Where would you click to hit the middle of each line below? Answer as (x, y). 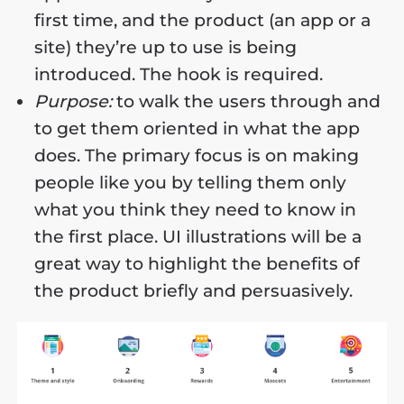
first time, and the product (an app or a (203, 21)
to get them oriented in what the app (197, 129)
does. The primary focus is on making (197, 156)
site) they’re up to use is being (166, 48)
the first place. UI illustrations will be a (198, 237)
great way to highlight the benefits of (197, 264)
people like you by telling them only (191, 183)
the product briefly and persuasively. (194, 291)
